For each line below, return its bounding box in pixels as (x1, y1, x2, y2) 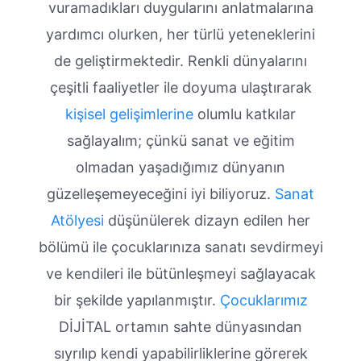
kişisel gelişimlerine (65, 105, 193, 122)
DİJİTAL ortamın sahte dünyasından (59, 317, 302, 335)
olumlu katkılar (193, 105, 296, 122)
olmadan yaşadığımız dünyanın (76, 158, 285, 176)
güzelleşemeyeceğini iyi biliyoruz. (47, 185, 271, 202)
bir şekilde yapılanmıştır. (53, 291, 220, 309)
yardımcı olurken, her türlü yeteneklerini (46, 25, 315, 43)
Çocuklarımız (219, 291, 308, 309)
